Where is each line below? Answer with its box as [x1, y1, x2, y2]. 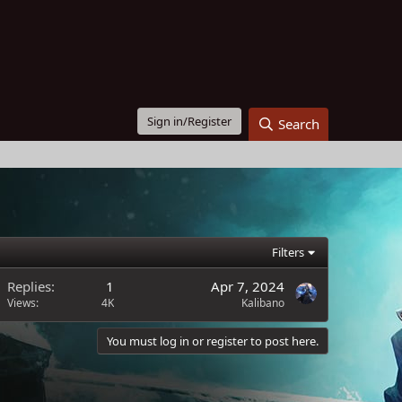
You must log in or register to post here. [107, 333, 319, 349]
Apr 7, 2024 [211, 277, 284, 295]
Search [278, 115, 319, 133]
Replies [7, 277, 51, 295]
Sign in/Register [147, 113, 232, 129]
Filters [272, 244, 305, 260]
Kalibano [241, 295, 284, 310]
